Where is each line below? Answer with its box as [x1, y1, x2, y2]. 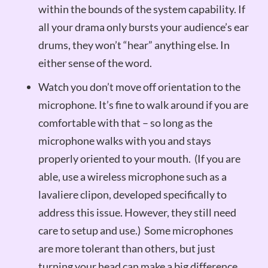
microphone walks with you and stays [38, 134, 211, 148]
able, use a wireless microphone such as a [38, 170, 227, 184]
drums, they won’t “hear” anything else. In [38, 38, 230, 52]
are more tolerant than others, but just [38, 242, 215, 255]
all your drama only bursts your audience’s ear [38, 20, 249, 34]
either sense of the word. [38, 56, 152, 70]
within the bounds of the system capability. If [38, 2, 245, 16]
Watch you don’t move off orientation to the [38, 80, 240, 94]
